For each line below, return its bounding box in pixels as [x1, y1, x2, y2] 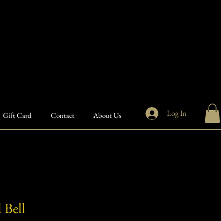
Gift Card [2, 110, 32, 120]
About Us [93, 110, 121, 120]
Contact [50, 110, 74, 120]
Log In [166, 108, 186, 118]
